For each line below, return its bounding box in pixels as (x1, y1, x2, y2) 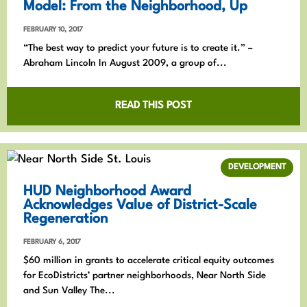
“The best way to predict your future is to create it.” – (23, 42, 253, 53)
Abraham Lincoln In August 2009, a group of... (23, 58, 227, 68)
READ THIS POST (115, 100, 192, 111)
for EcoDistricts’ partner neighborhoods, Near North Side (23, 270, 266, 280)
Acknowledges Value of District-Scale (23, 198, 257, 212)
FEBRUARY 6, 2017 (23, 238, 81, 245)
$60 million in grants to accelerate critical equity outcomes (23, 255, 274, 265)
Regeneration (23, 212, 108, 226)
